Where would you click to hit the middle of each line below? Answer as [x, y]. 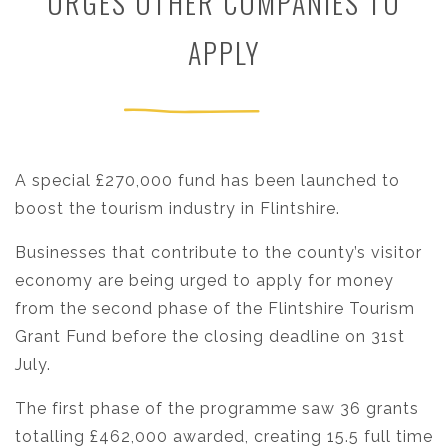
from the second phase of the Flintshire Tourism [215, 309]
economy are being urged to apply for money [204, 281]
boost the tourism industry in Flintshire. [177, 209]
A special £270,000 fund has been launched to [207, 181]
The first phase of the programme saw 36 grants [217, 409]
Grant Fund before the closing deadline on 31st [210, 337]
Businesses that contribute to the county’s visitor [218, 253]
